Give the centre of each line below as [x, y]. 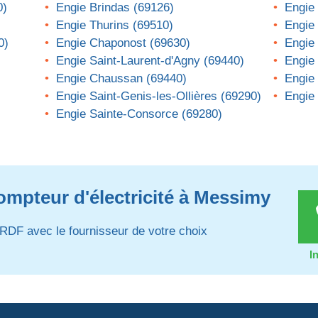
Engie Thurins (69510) [115, 25]
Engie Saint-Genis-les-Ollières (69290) [159, 96]
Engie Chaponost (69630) [124, 43]
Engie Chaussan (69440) [122, 78]
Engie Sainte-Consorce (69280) [139, 114]
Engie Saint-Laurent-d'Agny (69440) [150, 61]
